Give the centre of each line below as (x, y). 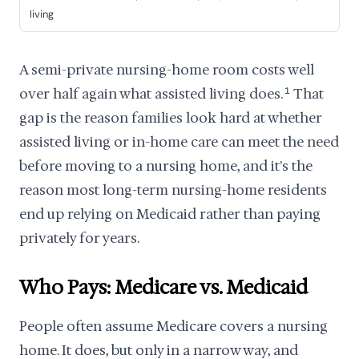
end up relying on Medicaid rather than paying (170, 214)
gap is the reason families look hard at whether (171, 118)
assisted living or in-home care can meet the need (179, 142)
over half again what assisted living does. (151, 94)
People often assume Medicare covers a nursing (173, 326)
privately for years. (79, 238)
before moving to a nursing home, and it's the (166, 166)
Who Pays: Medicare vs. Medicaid (163, 288)
